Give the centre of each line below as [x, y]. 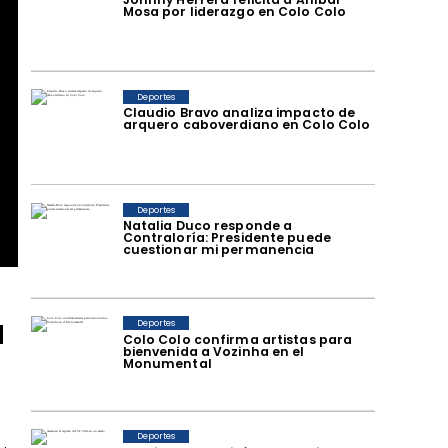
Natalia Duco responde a [207, 226]
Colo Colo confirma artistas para [237, 339]
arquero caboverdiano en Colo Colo [246, 125]
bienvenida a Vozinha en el [213, 351]
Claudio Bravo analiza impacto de [239, 113]
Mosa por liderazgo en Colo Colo [234, 11]
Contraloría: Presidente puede [226, 238]
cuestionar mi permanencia [218, 250]
